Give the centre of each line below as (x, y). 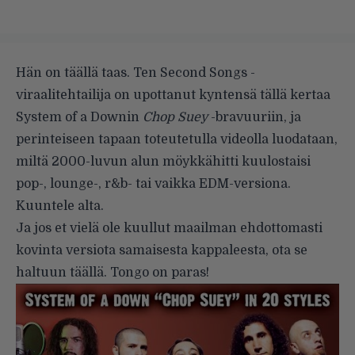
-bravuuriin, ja (254, 118)
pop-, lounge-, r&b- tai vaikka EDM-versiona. (153, 184)
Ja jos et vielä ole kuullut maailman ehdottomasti (169, 229)
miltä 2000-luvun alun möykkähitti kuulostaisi (163, 162)
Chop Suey (175, 118)
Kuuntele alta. (60, 206)
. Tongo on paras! (157, 273)
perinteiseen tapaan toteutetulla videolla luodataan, (177, 140)
